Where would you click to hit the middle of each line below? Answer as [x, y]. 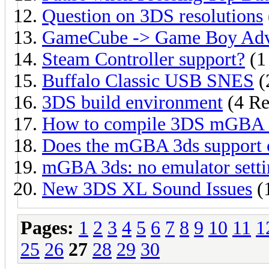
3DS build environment [132, 102]
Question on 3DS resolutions [153, 16]
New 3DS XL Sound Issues [147, 189]
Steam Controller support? [144, 59]
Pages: [47, 228]
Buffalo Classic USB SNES [148, 80]
